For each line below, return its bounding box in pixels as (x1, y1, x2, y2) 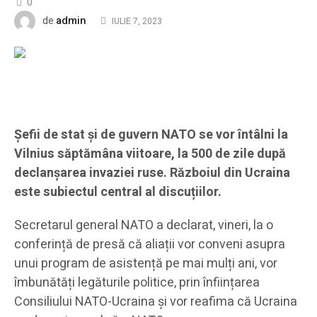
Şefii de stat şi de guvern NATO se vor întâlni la (14, 125, 288, 144)
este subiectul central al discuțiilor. (14, 182, 221, 202)
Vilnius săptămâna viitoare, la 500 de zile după (14, 144, 286, 163)
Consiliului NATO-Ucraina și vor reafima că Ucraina (14, 292, 297, 311)
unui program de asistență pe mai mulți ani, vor (14, 253, 280, 273)
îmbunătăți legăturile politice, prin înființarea (14, 272, 260, 292)
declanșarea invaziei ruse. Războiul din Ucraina (14, 163, 290, 183)
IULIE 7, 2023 (111, 14, 162, 28)
